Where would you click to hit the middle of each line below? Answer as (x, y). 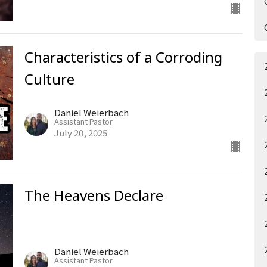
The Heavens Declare (94, 195)
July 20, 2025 (80, 133)
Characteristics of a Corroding (123, 57)
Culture (49, 79)
